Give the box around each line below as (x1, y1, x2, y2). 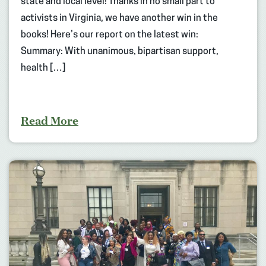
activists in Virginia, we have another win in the (21, 13, 218, 23)
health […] (21, 63, 65, 73)
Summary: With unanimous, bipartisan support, (21, 46, 218, 56)
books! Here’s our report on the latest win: (21, 30, 198, 40)
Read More (21, 113, 78, 128)
